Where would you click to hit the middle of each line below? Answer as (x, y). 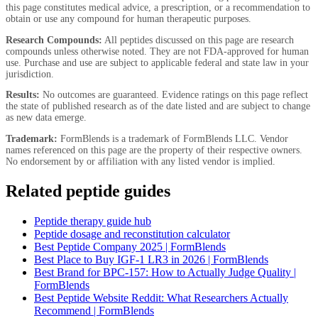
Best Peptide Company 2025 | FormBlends (130, 246)
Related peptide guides (88, 191)
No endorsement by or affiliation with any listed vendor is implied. (141, 161)
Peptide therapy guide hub (93, 221)
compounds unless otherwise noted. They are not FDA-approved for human (157, 51)
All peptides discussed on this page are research (198, 40)
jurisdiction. (30, 74)
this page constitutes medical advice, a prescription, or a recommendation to (158, 7)
